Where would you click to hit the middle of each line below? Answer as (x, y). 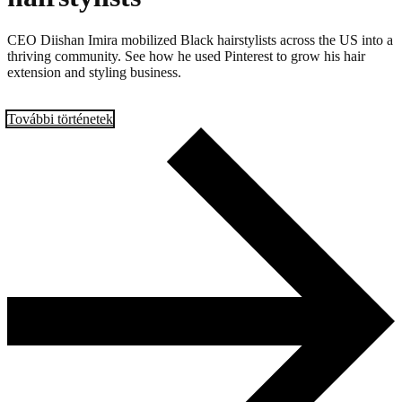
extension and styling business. (94, 73)
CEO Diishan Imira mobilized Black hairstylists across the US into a (200, 40)
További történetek (60, 119)
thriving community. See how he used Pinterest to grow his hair (186, 57)
